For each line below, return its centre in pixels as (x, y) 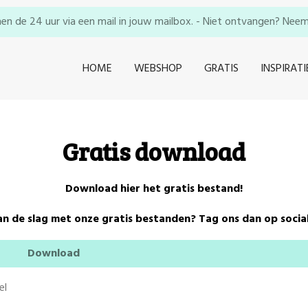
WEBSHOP (158, 68)
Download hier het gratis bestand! (154, 189)
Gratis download (154, 151)
